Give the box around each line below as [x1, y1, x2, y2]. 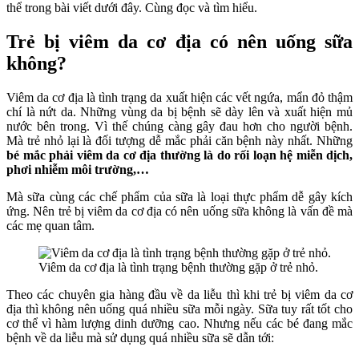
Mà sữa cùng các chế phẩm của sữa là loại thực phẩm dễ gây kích [6, 189, 353, 204]
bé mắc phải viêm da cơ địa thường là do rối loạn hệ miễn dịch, [6, 147, 353, 162]
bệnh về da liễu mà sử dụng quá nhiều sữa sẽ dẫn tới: [6, 330, 274, 345]
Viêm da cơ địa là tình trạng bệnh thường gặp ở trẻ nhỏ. [38, 260, 318, 274]
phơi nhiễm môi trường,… [6, 162, 149, 176]
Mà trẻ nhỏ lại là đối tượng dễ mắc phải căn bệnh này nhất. [6, 133, 317, 147]
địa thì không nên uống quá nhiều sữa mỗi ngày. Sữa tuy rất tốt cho [6, 301, 353, 316]
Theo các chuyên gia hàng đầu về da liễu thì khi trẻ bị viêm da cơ [6, 287, 353, 301]
